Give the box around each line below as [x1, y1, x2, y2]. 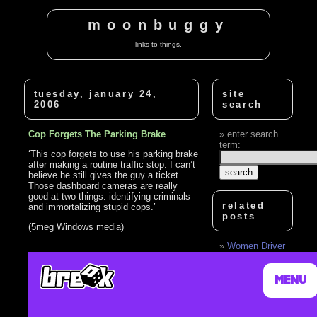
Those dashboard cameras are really [28, 180, 178, 191]
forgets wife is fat [219, 295, 291, 306]
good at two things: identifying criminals [28, 190, 191, 202]
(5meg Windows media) [28, 221, 125, 232]
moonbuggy [87, 17, 230, 33]
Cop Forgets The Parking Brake [28, 128, 166, 139]
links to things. [135, 40, 182, 48]
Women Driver [227, 240, 286, 251]
